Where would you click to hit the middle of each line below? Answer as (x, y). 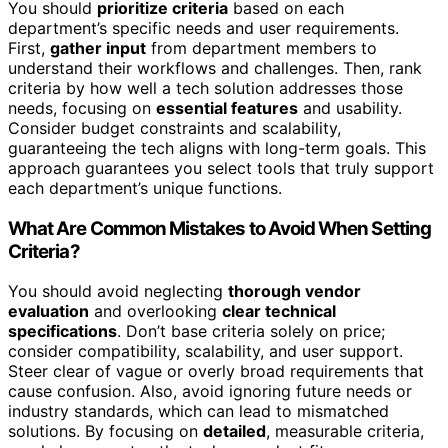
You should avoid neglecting (118, 291)
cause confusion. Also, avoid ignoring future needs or (210, 391)
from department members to (261, 47)
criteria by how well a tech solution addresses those (205, 87)
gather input (98, 47)
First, (29, 47)
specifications (62, 331)
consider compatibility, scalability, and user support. (205, 351)
